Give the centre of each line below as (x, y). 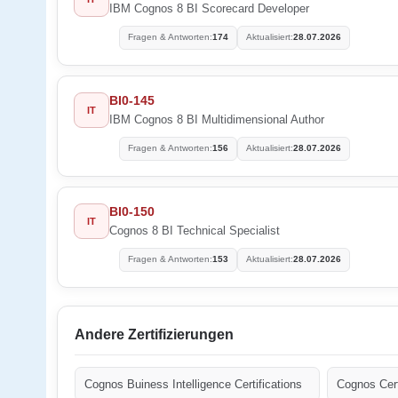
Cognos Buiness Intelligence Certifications (193, 384)
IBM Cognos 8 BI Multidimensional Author (217, 119)
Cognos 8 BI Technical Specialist (195, 230)
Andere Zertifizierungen (154, 334)
